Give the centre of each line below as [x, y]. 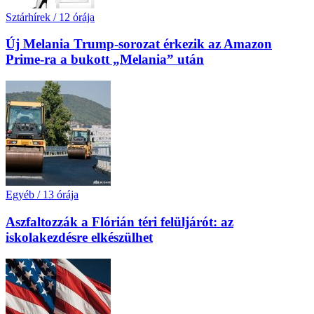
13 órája [61, 195]
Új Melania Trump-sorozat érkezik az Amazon [139, 44]
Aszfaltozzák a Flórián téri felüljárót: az [120, 221]
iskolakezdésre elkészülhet [79, 237]
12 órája [77, 17]
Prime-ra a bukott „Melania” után [105, 60]
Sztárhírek [28, 17]
